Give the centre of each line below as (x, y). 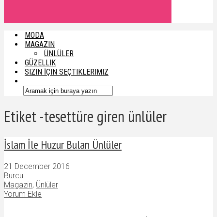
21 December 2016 (37, 166)
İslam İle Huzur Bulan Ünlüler (63, 144)
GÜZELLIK (40, 63)
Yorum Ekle (23, 194)
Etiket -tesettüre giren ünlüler (85, 116)
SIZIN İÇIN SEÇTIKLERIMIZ (67, 72)
